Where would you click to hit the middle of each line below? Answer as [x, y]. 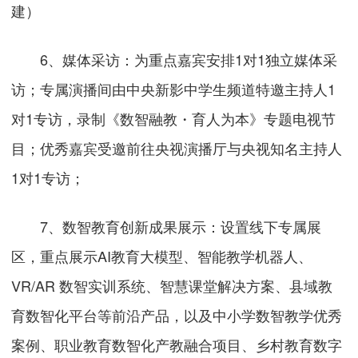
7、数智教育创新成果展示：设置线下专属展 [167, 226]
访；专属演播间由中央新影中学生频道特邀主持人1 [174, 88]
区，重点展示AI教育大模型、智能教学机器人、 [162, 255]
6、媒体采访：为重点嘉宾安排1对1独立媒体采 [175, 59]
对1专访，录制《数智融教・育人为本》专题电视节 [174, 118]
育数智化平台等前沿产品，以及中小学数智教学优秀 [177, 314]
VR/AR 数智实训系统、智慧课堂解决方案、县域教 [172, 285]
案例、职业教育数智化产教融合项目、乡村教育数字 [177, 344]
